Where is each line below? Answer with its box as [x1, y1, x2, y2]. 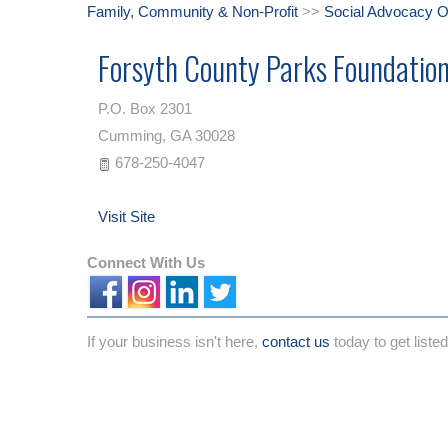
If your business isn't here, [87, 333, 262, 350]
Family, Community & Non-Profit [87, 3, 298, 20]
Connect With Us [87, 254, 205, 271]
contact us [262, 333, 330, 350]
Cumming [98, 127, 162, 144]
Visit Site [98, 208, 155, 225]
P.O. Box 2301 [98, 100, 192, 117]
